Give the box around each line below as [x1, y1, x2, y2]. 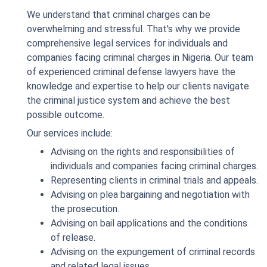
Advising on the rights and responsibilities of [51, 146, 235, 157]
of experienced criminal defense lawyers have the [27, 66, 235, 77]
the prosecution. [51, 203, 119, 215]
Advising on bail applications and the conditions [51, 218, 247, 229]
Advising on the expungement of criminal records [51, 246, 255, 257]
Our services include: [27, 128, 113, 139]
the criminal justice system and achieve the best [27, 95, 230, 106]
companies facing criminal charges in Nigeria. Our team [27, 52, 253, 63]
